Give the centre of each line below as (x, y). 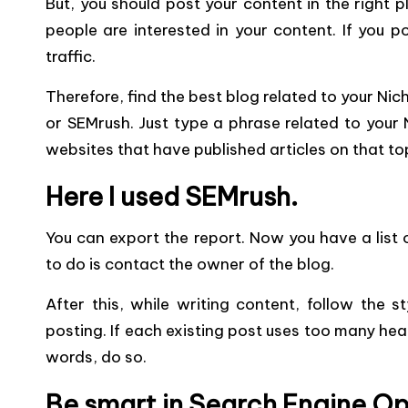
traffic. (71, 56)
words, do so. (96, 357)
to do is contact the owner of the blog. (190, 264)
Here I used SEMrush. (172, 196)
